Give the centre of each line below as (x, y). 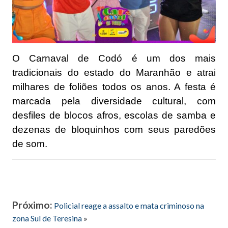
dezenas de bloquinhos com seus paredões (114, 130)
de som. (30, 144)
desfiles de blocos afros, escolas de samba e (114, 116)
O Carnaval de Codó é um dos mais (114, 59)
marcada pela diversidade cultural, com (114, 101)
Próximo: (32, 205)
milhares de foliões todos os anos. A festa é (114, 87)
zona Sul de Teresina (47, 218)
